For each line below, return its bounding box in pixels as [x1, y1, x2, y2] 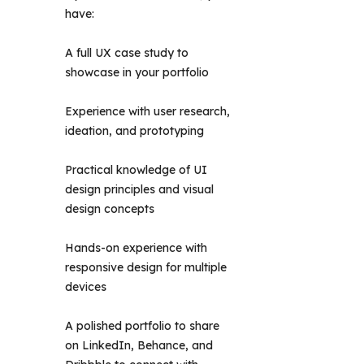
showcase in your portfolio [65, 65, 212, 80]
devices [65, 279, 110, 295]
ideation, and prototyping [65, 123, 207, 139]
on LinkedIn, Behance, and [65, 338, 213, 353]
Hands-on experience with [65, 240, 207, 256]
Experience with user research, [65, 104, 230, 119]
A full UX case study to [65, 45, 188, 61]
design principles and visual [65, 182, 214, 197]
